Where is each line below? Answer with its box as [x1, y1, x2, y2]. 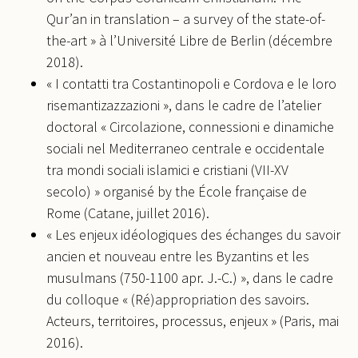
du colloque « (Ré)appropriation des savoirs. [46, 289, 309, 308]
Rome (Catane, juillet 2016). [46, 203, 209, 222]
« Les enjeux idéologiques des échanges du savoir [46, 225, 340, 244]
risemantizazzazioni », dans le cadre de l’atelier [46, 95, 321, 114]
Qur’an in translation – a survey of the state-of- [46, 9, 325, 28]
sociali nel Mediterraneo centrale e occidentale [46, 138, 324, 157]
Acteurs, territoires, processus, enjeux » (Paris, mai [46, 311, 339, 330]
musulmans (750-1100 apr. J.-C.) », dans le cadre [46, 268, 333, 287]
